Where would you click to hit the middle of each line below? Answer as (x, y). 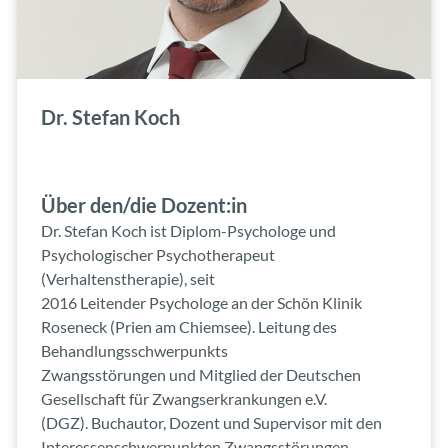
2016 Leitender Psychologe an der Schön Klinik (201, 302)
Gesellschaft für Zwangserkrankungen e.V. (184, 398)
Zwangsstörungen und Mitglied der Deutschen (201, 374)
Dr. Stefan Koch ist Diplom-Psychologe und (188, 230)
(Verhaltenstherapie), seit (128, 278)
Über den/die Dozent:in (144, 205)
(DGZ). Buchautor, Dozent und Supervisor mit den (211, 422)
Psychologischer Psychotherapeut (158, 254)
